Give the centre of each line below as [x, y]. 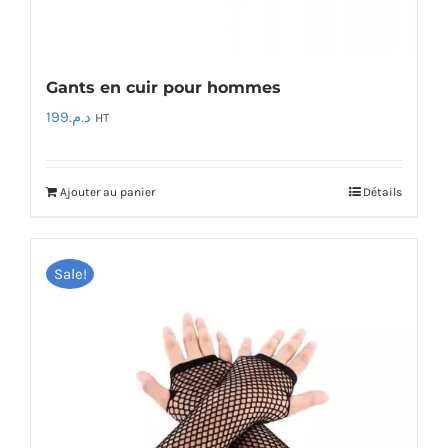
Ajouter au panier [107, 192]
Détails [382, 192]
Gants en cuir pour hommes [163, 87]
